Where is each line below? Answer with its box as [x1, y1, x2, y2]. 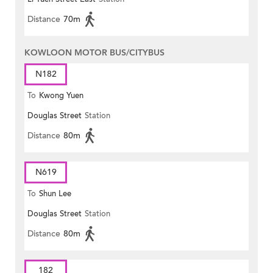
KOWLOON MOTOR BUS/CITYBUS [24, 47, 165, 59]
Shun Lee [39, 188, 71, 200]
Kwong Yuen [39, 90, 83, 102]
